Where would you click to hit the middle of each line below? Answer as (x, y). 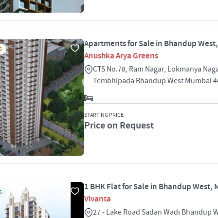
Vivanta (98, 199)
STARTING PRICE (104, 115)
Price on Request (119, 126)
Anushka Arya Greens (121, 56)
